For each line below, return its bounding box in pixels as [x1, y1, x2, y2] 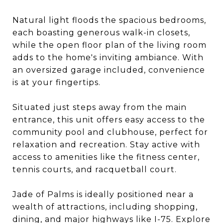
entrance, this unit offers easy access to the [12, 115, 205, 124]
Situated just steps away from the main [12, 103, 187, 112]
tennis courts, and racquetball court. [12, 165, 177, 174]
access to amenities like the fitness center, [12, 152, 200, 162]
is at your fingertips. [12, 78, 101, 87]
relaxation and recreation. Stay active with [12, 140, 200, 149]
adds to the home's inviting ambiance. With [12, 53, 204, 62]
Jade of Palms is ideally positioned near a [12, 190, 194, 199]
